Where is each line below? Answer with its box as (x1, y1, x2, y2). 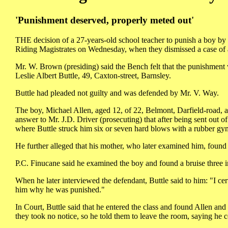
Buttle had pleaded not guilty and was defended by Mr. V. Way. (15, 89, 219, 98)
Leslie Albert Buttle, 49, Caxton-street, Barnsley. (15, 71, 171, 80)
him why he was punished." (15, 185, 105, 194)
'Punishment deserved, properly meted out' (15, 15, 194, 26)
